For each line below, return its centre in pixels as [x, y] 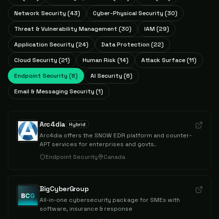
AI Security [106, 76]
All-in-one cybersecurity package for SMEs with [110, 200]
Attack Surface [163, 60]
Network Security [40, 13]
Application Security [44, 44]
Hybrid [77, 124]
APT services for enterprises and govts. [98, 144]
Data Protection [125, 44]
